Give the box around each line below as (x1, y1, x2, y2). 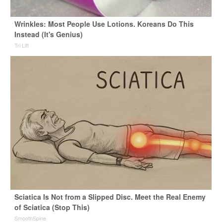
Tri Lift (14, 41, 29, 49)
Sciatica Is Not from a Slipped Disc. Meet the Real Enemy (14, 191, 206, 202)
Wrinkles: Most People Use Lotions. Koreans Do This (14, 18, 194, 29)
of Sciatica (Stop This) (14, 202, 90, 212)
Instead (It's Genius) (14, 29, 83, 39)
